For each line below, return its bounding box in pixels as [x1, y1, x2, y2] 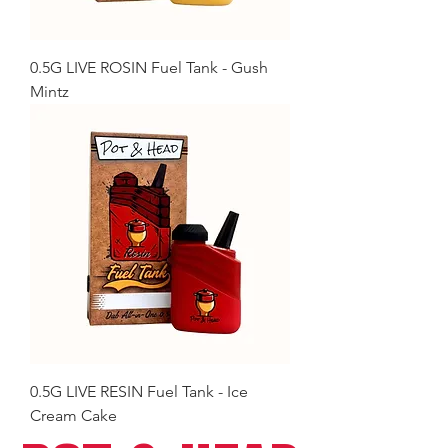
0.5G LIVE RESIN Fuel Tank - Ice [30, 382, 248, 401]
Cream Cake [30, 406, 117, 425]
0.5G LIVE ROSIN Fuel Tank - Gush [30, 58, 268, 77]
